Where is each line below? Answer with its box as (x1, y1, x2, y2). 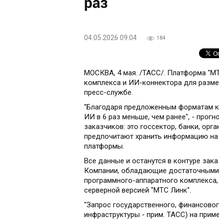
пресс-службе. (84, 88, 133, 97)
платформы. (84, 142, 124, 151)
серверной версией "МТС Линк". (84, 186, 191, 195)
